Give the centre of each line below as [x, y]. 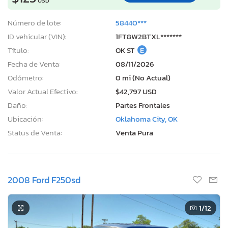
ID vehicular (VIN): [37, 36]
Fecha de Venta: [34, 64]
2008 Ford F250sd [44, 180]
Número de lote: [35, 22]
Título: [18, 50]
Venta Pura [134, 132]
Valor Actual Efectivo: [43, 91]
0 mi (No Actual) [143, 77]
